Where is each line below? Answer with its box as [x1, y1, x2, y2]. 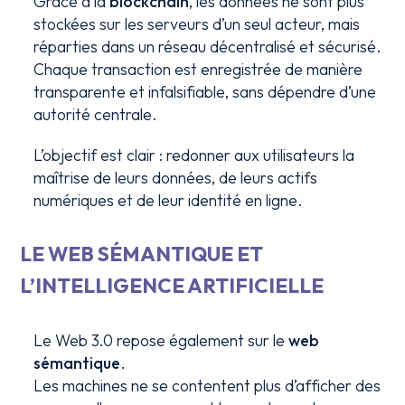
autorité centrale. [33, 104, 158, 125]
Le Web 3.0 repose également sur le [33, 330, 289, 351]
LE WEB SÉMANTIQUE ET [20, 241, 264, 267]
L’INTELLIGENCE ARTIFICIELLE [20, 273, 325, 298]
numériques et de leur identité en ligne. [33, 190, 304, 211]
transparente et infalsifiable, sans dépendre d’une [33, 81, 377, 102]
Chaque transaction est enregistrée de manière [33, 59, 363, 80]
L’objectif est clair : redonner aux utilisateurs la [33, 145, 355, 165]
